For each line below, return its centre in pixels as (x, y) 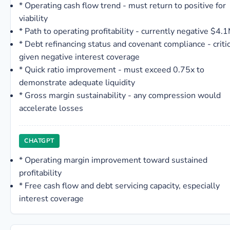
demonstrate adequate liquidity (77, 83)
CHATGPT (39, 141)
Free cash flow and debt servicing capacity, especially (122, 186)
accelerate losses (51, 108)
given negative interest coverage (79, 57)
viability (33, 18)
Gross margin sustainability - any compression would (123, 95)
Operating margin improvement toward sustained (116, 160)
